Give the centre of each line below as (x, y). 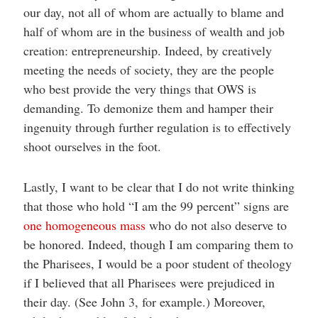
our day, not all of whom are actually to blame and (153, 12)
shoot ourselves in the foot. (92, 146)
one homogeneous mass (84, 225)
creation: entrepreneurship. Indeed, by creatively (147, 50)
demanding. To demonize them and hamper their (148, 108)
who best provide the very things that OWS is (139, 89)
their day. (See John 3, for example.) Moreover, (144, 302)
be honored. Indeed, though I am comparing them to (158, 244)
